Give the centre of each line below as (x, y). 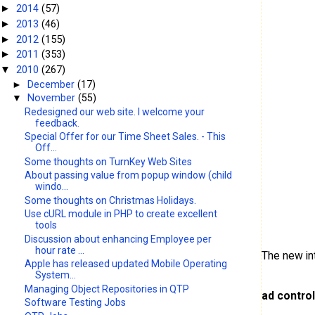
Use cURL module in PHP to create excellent (121, 214)
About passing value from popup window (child (129, 175)
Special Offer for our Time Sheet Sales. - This (126, 137)
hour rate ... (60, 250)
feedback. (58, 123)
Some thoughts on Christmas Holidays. (111, 200)
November (53, 98)
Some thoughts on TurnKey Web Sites (109, 161)
